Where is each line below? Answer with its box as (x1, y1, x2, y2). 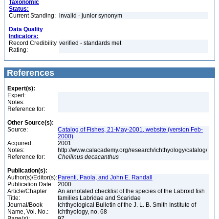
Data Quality (9, 26, 43, 33)
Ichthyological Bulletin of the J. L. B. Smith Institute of (58, 201, 196, 208)
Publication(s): (7, 167, 47, 174)
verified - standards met (59, 40, 121, 46)
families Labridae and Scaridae (58, 195, 142, 201)
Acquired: (7, 140, 33, 147)
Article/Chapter (7, 188, 47, 195)
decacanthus (85, 153, 119, 160)
